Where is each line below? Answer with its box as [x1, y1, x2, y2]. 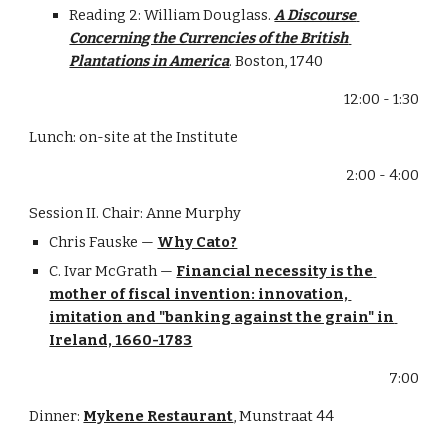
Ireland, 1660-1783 [49, 331, 193, 349]
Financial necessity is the [176, 262, 374, 280]
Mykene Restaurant [83, 407, 234, 425]
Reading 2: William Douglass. [69, 6, 275, 24]
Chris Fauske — [49, 233, 158, 251]
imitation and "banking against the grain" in [49, 308, 395, 326]
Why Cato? [157, 233, 238, 251]
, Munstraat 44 [233, 407, 335, 425]
